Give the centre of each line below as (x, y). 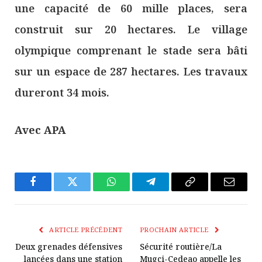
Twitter (87, 190)
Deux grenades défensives (69, 246)
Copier (203, 190)
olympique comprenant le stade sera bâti (131, 51)
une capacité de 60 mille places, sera (131, 8)
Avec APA (40, 130)
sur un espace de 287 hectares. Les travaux (131, 72)
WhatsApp (133, 190)
